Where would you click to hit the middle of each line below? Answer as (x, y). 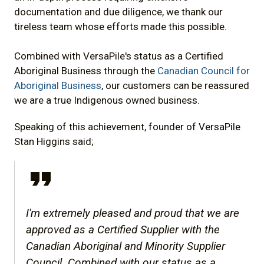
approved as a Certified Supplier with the (123, 230)
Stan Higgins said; (54, 142)
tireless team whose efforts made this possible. (121, 27)
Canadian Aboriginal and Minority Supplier (126, 246)
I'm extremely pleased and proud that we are (133, 213)
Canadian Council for (204, 71)
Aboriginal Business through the (86, 71)
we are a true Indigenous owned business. (107, 100)
